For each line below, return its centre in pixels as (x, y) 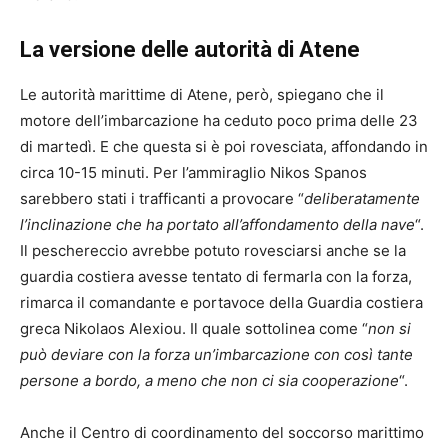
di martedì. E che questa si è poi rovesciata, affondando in (224, 147)
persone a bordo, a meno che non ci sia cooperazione (209, 381)
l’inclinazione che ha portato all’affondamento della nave (217, 225)
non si (389, 329)
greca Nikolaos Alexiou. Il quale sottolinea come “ (194, 329)
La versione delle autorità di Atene (190, 50)
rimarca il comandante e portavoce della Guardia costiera (221, 303)
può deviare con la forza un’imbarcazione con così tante (216, 355)
